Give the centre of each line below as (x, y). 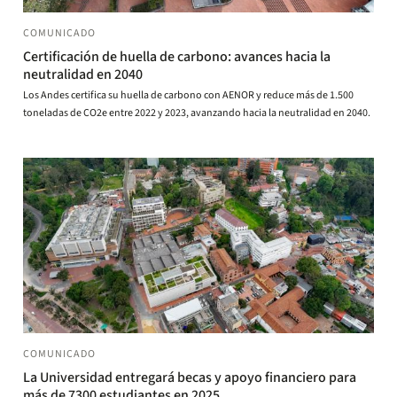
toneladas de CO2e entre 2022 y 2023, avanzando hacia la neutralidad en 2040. (197, 113)
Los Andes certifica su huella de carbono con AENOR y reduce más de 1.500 (188, 95)
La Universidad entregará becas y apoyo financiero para (190, 378)
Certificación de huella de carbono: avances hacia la (177, 57)
